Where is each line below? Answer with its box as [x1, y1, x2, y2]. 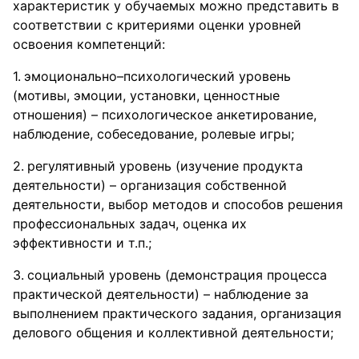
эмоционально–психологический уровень [24, 68, 291, 84]
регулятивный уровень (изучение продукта [27, 158, 303, 174]
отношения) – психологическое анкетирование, [13, 107, 317, 123]
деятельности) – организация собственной [13, 177, 287, 193]
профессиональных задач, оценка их [13, 216, 247, 232]
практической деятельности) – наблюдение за [13, 286, 309, 302]
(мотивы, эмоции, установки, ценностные [13, 87, 280, 103]
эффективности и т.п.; [13, 235, 151, 251]
